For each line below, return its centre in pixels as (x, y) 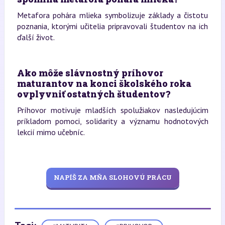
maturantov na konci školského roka (104, 83)
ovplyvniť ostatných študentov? (93, 94)
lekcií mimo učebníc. (51, 132)
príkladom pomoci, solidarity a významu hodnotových (113, 121)
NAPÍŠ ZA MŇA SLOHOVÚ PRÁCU (113, 178)
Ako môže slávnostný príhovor (90, 73)
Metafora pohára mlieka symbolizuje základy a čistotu (113, 15)
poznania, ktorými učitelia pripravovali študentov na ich (113, 26)
